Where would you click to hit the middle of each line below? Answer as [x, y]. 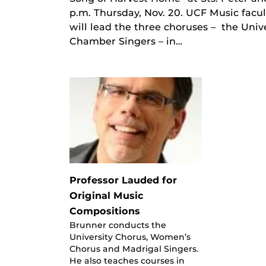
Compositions [105, 211]
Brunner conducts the [118, 225]
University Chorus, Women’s [130, 237]
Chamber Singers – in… [126, 41]
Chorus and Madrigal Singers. [134, 248]
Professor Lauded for [123, 180]
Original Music [107, 195]
